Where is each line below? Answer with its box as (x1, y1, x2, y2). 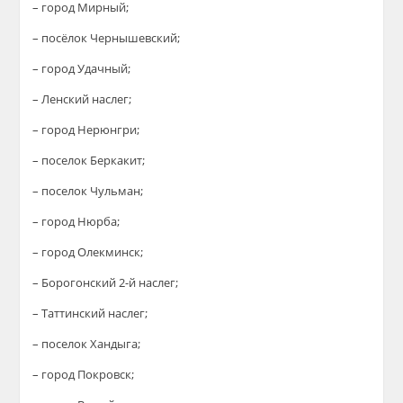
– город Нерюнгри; (32, 121, 140, 138)
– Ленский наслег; (32, 91, 132, 107)
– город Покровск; (32, 366, 135, 382)
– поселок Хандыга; (32, 336, 141, 352)
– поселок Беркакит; (32, 152, 146, 168)
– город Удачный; (32, 60, 131, 76)
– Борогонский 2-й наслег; (32, 274, 179, 291)
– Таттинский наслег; (32, 305, 148, 321)
